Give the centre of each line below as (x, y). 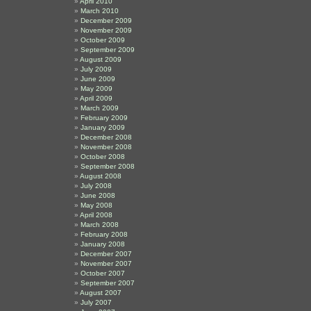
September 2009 (108, 50)
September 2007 (108, 283)
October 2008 (103, 157)
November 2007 (106, 263)
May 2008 (96, 205)
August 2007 (101, 293)
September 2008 (108, 166)
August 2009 (101, 59)
